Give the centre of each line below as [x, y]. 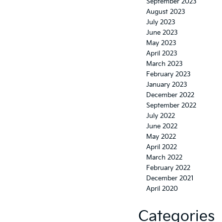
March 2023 [165, 64]
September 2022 [171, 106]
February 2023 [168, 74]
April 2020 [162, 189]
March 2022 [164, 158]
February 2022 [168, 168]
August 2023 [166, 12]
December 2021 [170, 178]
